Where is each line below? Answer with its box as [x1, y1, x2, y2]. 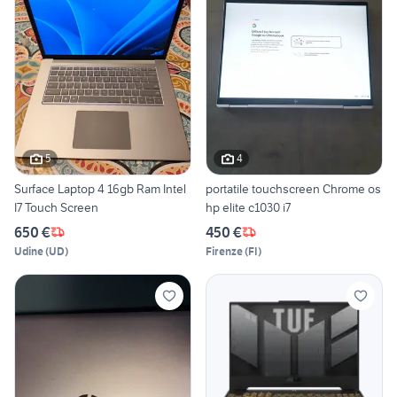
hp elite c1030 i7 [206, 198, 291, 215]
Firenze [206, 244, 243, 258]
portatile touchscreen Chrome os [206, 180, 381, 197]
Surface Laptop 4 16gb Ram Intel [14, 180, 186, 197]
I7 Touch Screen [14, 198, 98, 215]
